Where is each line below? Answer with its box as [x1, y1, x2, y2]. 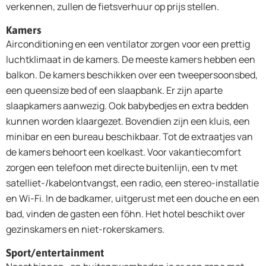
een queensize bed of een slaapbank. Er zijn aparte [6, 83, 223, 97]
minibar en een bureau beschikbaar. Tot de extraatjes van [6, 129, 253, 143]
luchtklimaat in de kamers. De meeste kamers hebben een [6, 52, 255, 66]
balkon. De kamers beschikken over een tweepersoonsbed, [6, 68, 258, 81]
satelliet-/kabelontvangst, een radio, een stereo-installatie [6, 176, 259, 189]
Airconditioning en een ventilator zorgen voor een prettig [6, 37, 250, 50]
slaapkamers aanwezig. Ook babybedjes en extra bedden [6, 99, 249, 112]
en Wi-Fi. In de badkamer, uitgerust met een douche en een [6, 191, 259, 205]
